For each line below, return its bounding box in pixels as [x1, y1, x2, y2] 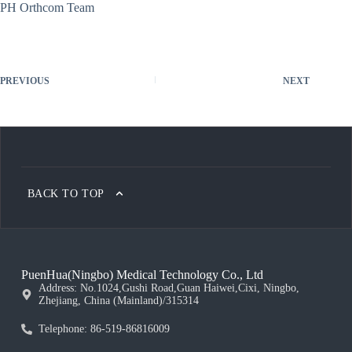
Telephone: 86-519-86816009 [38, 323, 170, 335]
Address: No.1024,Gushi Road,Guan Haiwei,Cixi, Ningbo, [38, 282, 300, 294]
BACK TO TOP [27, 187, 104, 200]
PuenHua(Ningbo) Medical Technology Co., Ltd [20, 268, 263, 281]
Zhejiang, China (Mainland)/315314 [38, 295, 200, 306]
